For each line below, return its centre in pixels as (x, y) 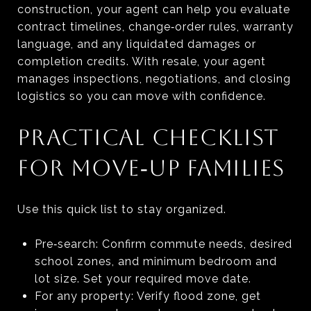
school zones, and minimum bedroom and (155, 261)
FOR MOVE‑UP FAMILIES (151, 167)
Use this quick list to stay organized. (122, 209)
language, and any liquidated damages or (137, 44)
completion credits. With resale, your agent (142, 61)
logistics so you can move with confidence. (142, 96)
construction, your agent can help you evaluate (154, 9)
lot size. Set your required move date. (143, 278)
